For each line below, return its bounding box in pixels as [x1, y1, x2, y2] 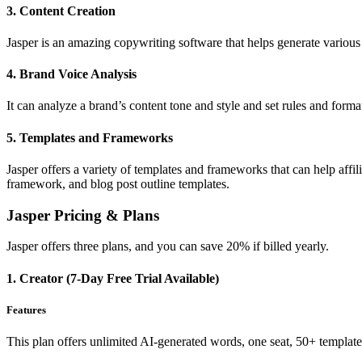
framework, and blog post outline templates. [6, 176, 229, 191]
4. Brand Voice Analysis [6, 67, 137, 82]
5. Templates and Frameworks [6, 130, 173, 145]
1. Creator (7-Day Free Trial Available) [6, 271, 219, 285]
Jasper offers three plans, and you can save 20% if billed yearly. [6, 239, 329, 254]
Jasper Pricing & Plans [6, 206, 159, 224]
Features [6, 303, 46, 316]
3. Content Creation [6, 3, 116, 18]
